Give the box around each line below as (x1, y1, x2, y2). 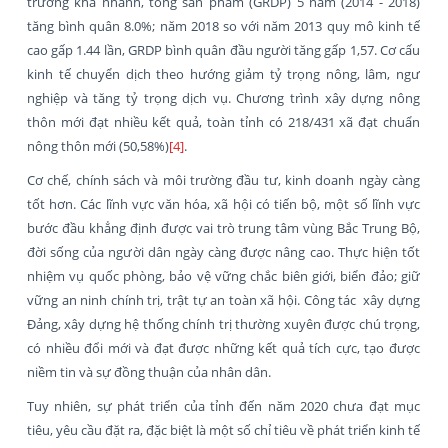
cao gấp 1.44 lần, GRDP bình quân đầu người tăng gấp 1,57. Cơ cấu (27, 40, 420, 59)
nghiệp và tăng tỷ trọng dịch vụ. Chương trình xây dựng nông (27, 88, 420, 107)
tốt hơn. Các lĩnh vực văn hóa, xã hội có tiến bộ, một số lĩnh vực (27, 194, 420, 213)
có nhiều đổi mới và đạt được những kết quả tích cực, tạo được (27, 338, 420, 357)
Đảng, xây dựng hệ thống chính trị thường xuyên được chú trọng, (27, 314, 420, 333)
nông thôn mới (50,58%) (27, 136, 169, 155)
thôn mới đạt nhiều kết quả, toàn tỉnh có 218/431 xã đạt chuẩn (27, 112, 420, 131)
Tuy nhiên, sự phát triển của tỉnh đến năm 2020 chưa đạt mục (27, 396, 420, 415)
